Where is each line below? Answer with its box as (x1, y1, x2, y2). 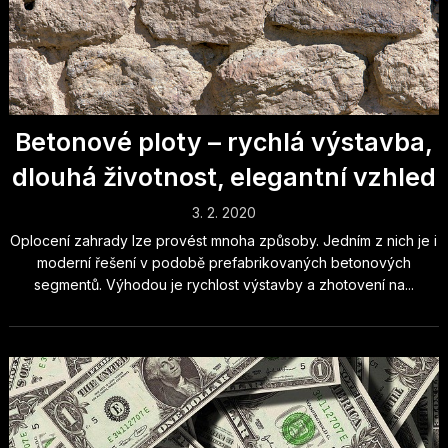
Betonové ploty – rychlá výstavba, (14, 127, 433, 157)
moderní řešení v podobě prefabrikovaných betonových (36, 254, 411, 271)
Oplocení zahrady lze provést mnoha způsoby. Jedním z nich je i (10, 232, 438, 249)
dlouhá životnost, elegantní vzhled (11, 162, 436, 192)
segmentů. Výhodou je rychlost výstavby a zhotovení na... (33, 276, 414, 293)
